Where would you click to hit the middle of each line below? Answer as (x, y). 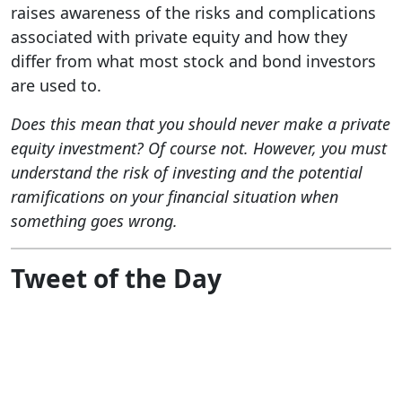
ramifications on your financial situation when (175, 197)
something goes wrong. (94, 221)
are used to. (56, 86)
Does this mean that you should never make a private (201, 124)
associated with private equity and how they (179, 37)
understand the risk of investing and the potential (187, 173)
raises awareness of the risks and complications (193, 13)
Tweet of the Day (116, 279)
